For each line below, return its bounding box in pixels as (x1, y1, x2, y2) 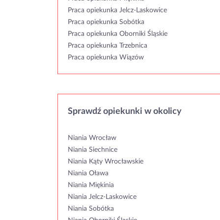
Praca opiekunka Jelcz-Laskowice (68, 7, 167, 14)
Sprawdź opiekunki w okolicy (68, 107, 182, 116)
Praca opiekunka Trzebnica (68, 42, 147, 49)
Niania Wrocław (68, 135, 116, 141)
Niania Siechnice (68, 146, 117, 153)
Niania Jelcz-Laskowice (68, 193, 137, 200)
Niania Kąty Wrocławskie (68, 158, 143, 165)
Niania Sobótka (68, 205, 114, 212)
